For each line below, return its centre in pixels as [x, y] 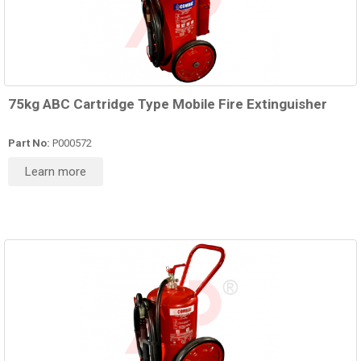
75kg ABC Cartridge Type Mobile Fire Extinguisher [168, 104]
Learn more [56, 172]
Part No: [29, 143]
